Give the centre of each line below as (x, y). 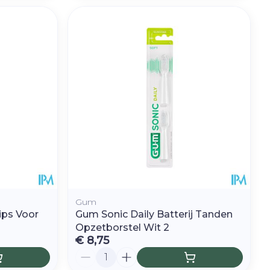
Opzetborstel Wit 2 (123, 227)
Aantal (91, 252)
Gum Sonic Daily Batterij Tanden (154, 214)
